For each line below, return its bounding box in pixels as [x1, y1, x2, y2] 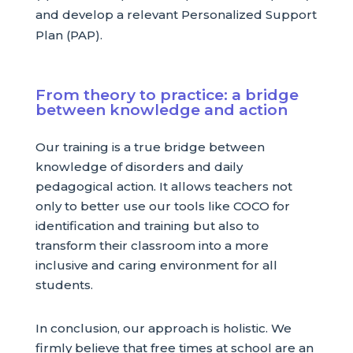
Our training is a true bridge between [35, 139, 265, 154]
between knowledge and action [35, 99, 288, 119]
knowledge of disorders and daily [35, 158, 243, 174]
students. [35, 277, 93, 292]
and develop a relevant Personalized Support [35, 6, 317, 22]
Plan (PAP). [35, 27, 102, 43]
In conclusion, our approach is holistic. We [35, 320, 292, 336]
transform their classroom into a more [35, 237, 269, 253]
